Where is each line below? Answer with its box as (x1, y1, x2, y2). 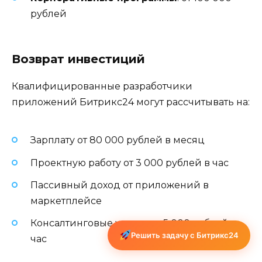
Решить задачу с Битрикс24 (131, 230, 239, 240)
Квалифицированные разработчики (12, 81, 192, 92)
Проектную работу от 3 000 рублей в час (30, 157, 229, 168)
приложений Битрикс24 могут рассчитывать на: (12, 96, 250, 108)
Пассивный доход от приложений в (30, 179, 209, 191)
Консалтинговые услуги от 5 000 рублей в (30, 218, 237, 229)
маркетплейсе (30, 195, 102, 206)
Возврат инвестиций (12, 52, 145, 67)
